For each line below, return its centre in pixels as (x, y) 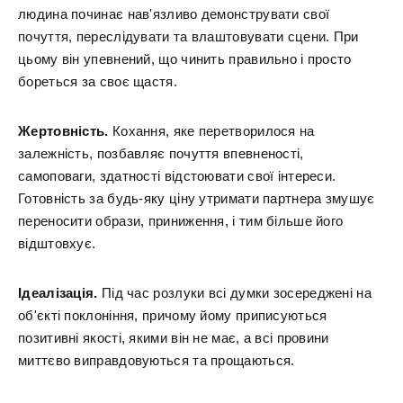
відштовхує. (57, 243)
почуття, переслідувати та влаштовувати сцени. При (188, 36)
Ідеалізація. (60, 293)
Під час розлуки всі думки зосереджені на (236, 293)
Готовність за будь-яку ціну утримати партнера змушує (197, 198)
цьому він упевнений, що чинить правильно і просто (185, 59)
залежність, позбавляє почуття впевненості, (161, 153)
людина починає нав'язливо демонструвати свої (174, 14)
